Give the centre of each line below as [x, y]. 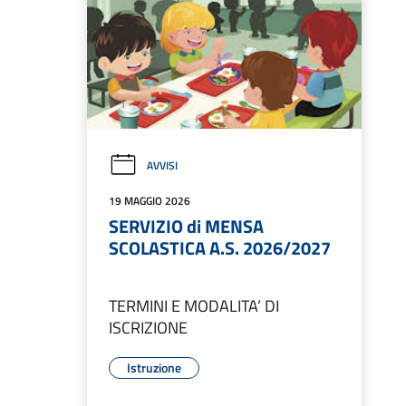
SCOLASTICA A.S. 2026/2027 [220, 248]
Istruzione [154, 368]
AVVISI [162, 166]
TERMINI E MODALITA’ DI [194, 306]
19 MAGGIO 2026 [150, 201]
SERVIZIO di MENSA [186, 227]
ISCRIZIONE [148, 328]
